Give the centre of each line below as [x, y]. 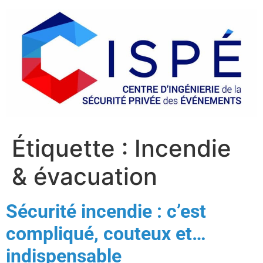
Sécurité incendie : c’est [106, 211]
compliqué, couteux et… [106, 233]
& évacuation [85, 176]
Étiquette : [73, 148]
